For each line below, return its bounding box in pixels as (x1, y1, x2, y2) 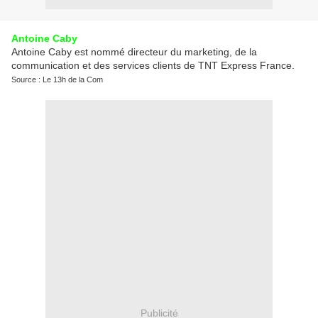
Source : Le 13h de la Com (11, 75, 103, 84)
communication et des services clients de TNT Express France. (11, 60, 295, 71)
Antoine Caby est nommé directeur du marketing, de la (11, 46, 257, 57)
